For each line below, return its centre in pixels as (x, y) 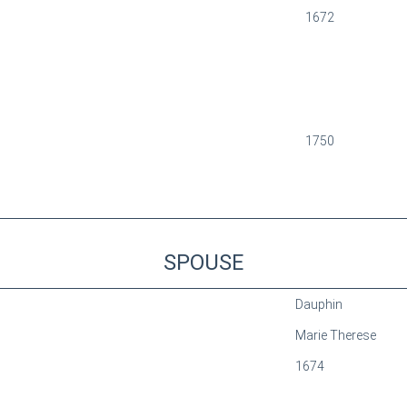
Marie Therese (335, 335)
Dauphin (318, 304)
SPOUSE (203, 263)
